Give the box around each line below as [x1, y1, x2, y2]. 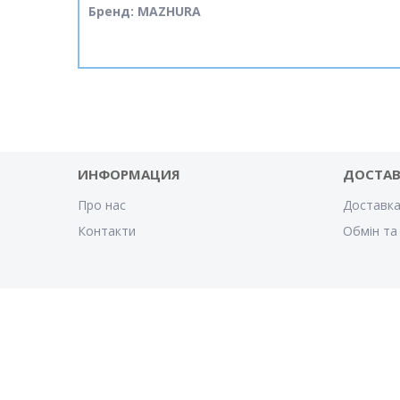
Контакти [78, 222, 137, 240]
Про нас [78, 196, 127, 214]
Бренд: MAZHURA [88, 3, 201, 21]
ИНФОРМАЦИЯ [78, 165, 181, 184]
